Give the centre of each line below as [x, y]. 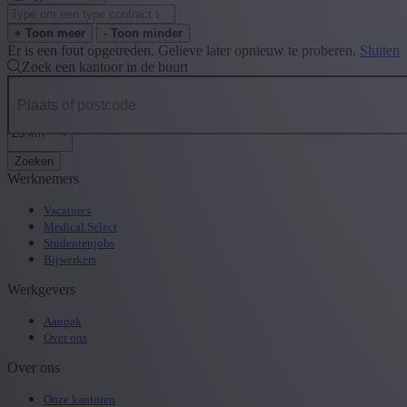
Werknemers [43, 179]
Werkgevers [41, 290]
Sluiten [380, 51]
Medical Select [80, 227]
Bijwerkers [70, 260]
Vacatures [67, 211]
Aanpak [63, 322]
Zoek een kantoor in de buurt [105, 67]
